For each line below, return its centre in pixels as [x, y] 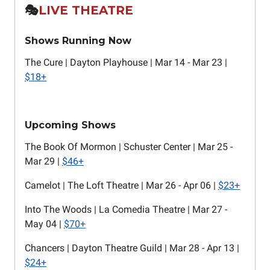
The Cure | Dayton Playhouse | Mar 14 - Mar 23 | [126, 63]
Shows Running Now [78, 41]
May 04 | [44, 224]
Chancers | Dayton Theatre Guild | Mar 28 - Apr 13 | [132, 248]
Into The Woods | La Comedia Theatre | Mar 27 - [126, 210]
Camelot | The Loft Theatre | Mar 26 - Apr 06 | [121, 186]
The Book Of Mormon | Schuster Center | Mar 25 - [129, 147]
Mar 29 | [43, 162]
